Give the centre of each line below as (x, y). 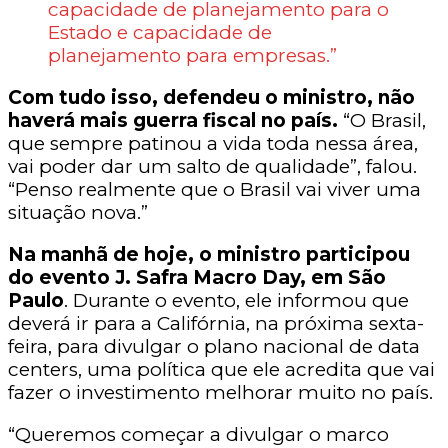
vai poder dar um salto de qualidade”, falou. (212, 167)
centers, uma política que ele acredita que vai (221, 370)
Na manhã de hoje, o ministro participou (209, 255)
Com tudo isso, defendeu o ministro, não (211, 98)
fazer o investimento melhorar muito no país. (220, 393)
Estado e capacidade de (160, 33)
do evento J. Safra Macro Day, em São (197, 278)
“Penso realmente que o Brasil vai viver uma (214, 190)
